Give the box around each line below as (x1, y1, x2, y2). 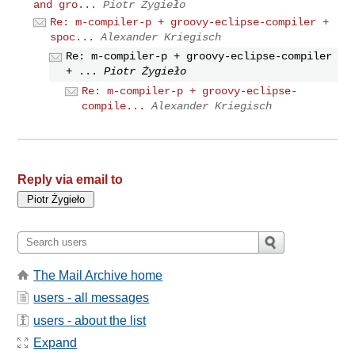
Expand (33, 336, 78, 350)
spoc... (50, 30, 95, 44)
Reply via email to (17, 172, 124, 186)
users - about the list (33, 313, 147, 327)
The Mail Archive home (33, 268, 163, 282)
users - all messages (33, 291, 150, 305)
